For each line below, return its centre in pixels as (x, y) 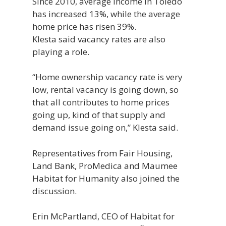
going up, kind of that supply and (99, 115)
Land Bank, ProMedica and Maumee (105, 165)
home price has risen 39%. (84, 26)
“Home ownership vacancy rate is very (107, 77)
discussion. (54, 191)
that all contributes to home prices (101, 102)
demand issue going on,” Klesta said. (105, 127)
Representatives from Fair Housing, (102, 153)
